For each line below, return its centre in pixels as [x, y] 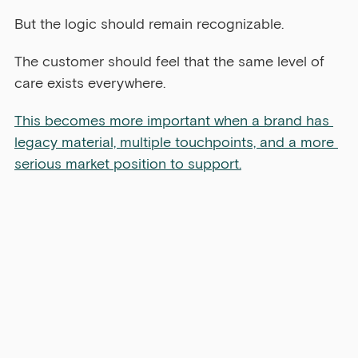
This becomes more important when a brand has [174, 121]
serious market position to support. [128, 164]
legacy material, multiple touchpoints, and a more [176, 143]
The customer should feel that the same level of [171, 62]
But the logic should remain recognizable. [149, 24]
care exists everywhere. [90, 84]
